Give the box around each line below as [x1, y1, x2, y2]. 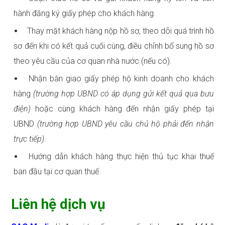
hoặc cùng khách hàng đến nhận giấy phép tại [35, 104, 214, 114]
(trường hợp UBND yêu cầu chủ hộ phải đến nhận [37, 119, 214, 129]
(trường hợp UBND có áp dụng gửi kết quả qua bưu [33, 89, 214, 99]
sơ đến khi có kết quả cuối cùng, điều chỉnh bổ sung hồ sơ [14, 41, 214, 51]
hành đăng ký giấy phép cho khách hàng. [14, 9, 156, 19]
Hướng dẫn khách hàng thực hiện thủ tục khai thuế [25, 152, 214, 162]
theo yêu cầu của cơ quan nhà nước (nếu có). [14, 56, 172, 66]
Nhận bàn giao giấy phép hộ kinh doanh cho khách [25, 74, 214, 84]
